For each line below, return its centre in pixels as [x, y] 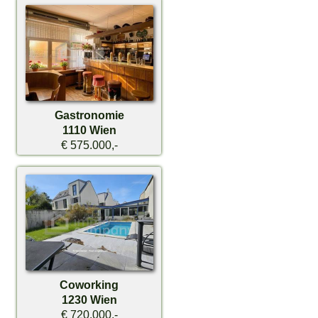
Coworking [89, 284]
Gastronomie [89, 115]
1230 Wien [89, 299]
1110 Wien [89, 130]
